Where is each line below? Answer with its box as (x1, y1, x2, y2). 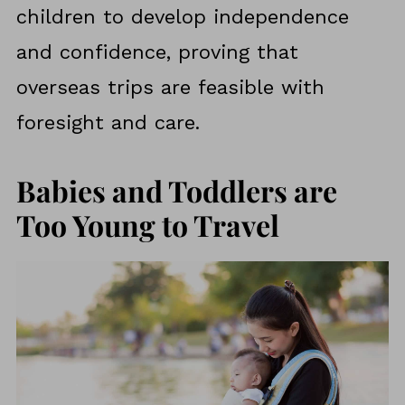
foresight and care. (15, 111, 200, 135)
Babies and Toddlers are (15, 171, 337, 211)
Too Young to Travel (15, 205, 279, 245)
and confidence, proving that (15, 41, 298, 64)
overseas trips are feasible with (15, 76, 325, 99)
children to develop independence (15, 5, 349, 29)
